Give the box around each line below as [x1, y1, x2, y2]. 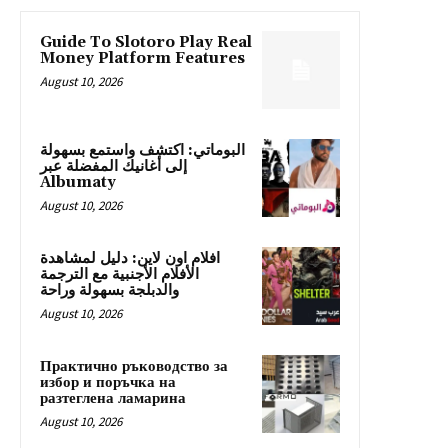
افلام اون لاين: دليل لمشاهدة [40, 248, 220, 268]
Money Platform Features [40, 48, 245, 68]
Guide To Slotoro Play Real [40, 32, 252, 52]
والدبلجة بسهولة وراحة [40, 280, 179, 300]
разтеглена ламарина [40, 388, 186, 408]
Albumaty [40, 172, 116, 192]
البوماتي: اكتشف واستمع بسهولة [40, 140, 245, 160]
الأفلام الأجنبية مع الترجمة [40, 264, 199, 284]
